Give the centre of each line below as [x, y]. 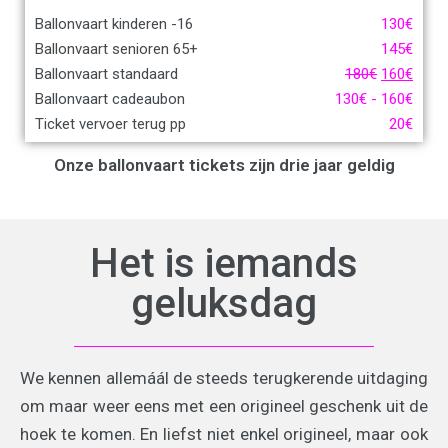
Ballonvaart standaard [106, 74]
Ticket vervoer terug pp [110, 124]
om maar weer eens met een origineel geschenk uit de [224, 406]
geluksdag [224, 304]
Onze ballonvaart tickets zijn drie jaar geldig [224, 165]
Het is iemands [224, 264]
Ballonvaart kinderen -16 [114, 24]
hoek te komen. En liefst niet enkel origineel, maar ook [224, 434]
